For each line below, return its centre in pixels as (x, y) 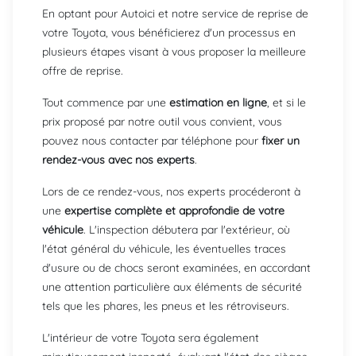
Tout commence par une (106, 102)
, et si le (286, 102)
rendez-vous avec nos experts (118, 159)
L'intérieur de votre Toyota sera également (151, 337)
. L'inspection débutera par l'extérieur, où (187, 229)
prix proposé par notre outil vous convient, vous (162, 121)
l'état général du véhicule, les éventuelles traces (164, 248)
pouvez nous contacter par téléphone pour (152, 140)
